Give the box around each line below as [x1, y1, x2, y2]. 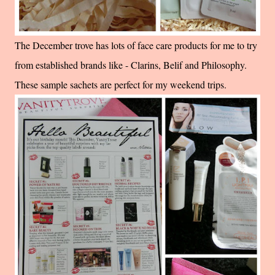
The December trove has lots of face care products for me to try [15, 39, 257, 52]
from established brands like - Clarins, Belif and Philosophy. [15, 58, 247, 72]
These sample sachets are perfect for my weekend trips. [15, 78, 227, 91]
